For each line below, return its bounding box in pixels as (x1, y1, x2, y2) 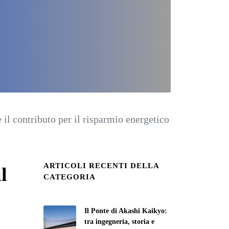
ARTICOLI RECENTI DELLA (43, 162, 159, 170)
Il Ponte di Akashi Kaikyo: (84, 207, 167, 215)
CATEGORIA (43, 173, 96, 181)
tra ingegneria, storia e (84, 218, 154, 225)
